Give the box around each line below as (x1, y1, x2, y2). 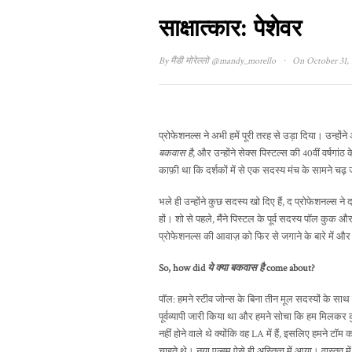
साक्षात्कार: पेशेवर (159, 13, 302, 43)
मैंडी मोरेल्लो (170, 55, 209, 68)
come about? (264, 262, 315, 276)
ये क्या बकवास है (207, 262, 264, 276)
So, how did (159, 262, 207, 276)
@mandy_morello (209, 55, 278, 68)
